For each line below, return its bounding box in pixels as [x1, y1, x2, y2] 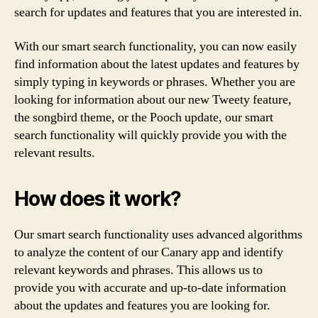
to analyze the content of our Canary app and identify [14, 243, 283, 261]
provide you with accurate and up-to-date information [14, 279, 286, 296]
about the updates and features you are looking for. [14, 297, 270, 314]
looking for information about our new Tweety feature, [14, 91, 292, 108]
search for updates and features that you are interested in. [14, 4, 302, 21]
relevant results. [14, 144, 95, 161]
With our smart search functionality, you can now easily [14, 38, 297, 55]
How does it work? [14, 186, 182, 211]
